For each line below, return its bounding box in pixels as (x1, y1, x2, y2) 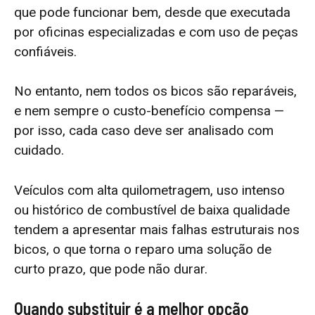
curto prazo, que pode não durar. (14, 260, 207, 277)
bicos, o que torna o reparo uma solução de (14, 240, 271, 257)
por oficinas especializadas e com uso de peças (14, 23, 298, 40)
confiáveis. (14, 43, 77, 60)
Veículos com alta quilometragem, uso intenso (14, 181, 285, 198)
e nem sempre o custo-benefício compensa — (14, 103, 284, 120)
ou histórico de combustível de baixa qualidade (14, 201, 290, 218)
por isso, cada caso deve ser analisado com (14, 122, 274, 139)
